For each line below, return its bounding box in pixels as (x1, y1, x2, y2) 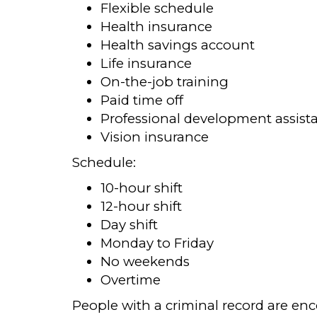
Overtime (100, 272, 161, 288)
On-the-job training (100, 74, 229, 90)
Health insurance (100, 18, 212, 35)
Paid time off (100, 92, 183, 108)
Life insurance (100, 55, 192, 71)
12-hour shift (100, 198, 182, 214)
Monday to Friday (100, 235, 214, 251)
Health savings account (100, 37, 255, 53)
